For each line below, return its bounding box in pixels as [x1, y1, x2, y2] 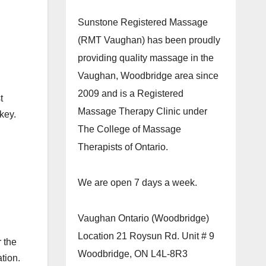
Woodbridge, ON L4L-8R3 [77, 249, 188, 259]
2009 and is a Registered [77, 88, 183, 99]
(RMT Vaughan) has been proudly [77, 35, 220, 45]
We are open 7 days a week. [77, 178, 197, 188]
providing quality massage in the [77, 53, 214, 63]
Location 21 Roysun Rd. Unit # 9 [77, 231, 214, 241]
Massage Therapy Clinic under [77, 106, 207, 116]
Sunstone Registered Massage [77, 17, 208, 27]
